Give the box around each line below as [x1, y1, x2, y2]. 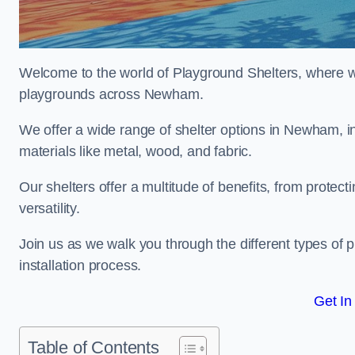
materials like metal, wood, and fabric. [19, 143, 252, 159]
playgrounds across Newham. [19, 86, 204, 102]
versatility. [19, 200, 80, 216]
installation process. [19, 258, 142, 273]
